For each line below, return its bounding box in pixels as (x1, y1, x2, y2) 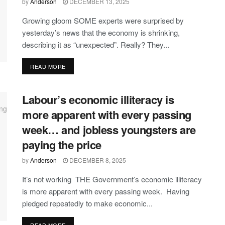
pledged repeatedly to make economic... (22, 197, 153, 208)
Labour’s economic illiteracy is (22, 91, 174, 107)
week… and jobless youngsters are (22, 121, 196, 138)
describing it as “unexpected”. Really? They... (22, 39, 169, 50)
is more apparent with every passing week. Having (22, 185, 189, 196)
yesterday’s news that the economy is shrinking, (22, 27, 180, 38)
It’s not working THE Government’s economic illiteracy (22, 173, 202, 184)
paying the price (22, 136, 101, 153)
